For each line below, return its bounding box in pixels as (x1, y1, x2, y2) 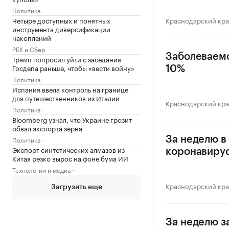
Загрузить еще (51, 184, 102, 191)
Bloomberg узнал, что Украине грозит (12, 114, 132, 124)
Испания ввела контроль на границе (12, 84, 128, 94)
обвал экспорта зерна (12, 123, 82, 133)
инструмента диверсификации (12, 24, 110, 34)
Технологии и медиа (12, 165, 71, 174)
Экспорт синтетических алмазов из (12, 144, 125, 154)
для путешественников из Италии (12, 93, 120, 103)
